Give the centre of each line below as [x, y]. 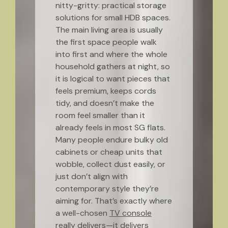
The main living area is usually [109, 30]
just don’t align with [91, 176]
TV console [130, 213]
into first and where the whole [111, 54]
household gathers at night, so [112, 66]
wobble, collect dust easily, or [110, 164]
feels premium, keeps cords [106, 91]
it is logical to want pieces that [112, 79]
